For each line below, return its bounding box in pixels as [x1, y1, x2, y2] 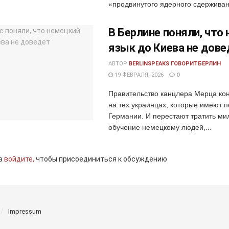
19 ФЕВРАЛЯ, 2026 [113, 71, 164, 78]
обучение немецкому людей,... [108, 123, 212, 131]
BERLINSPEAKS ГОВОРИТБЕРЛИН [129, 60, 221, 67]
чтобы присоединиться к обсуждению [34, 154, 167, 163]
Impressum [8, 207, 41, 215]
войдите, [4, 154, 34, 163]
